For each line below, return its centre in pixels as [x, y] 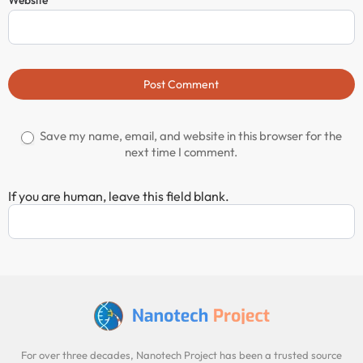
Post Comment [181, 85]
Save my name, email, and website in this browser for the [189, 136]
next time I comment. [181, 152]
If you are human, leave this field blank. [119, 196]
